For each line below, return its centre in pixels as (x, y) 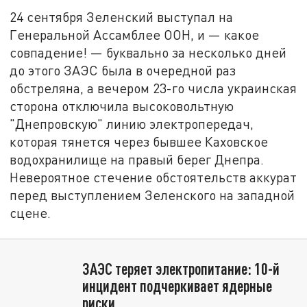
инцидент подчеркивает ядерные (177, 285)
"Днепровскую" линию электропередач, (132, 123)
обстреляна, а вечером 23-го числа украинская (153, 88)
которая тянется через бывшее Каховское (139, 141)
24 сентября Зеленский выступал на (122, 16)
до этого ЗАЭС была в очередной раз (123, 70)
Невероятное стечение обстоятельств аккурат (153, 177)
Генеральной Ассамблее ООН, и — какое (135, 34)
